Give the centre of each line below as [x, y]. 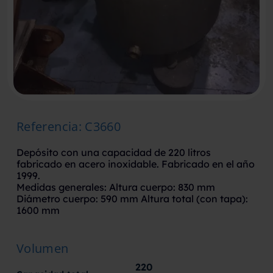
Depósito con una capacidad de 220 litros [113, 152]
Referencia [47, 126]
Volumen [42, 248]
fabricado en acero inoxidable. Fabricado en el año [135, 164]
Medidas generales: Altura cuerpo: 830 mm [115, 187]
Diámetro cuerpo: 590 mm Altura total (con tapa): [132, 198]
